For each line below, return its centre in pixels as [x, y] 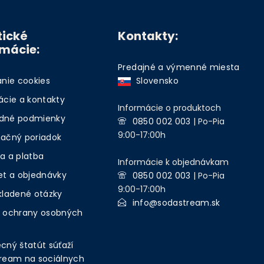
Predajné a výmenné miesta [179, 67]
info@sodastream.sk [176, 202]
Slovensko [155, 80]
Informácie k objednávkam [174, 162]
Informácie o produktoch [170, 108]
